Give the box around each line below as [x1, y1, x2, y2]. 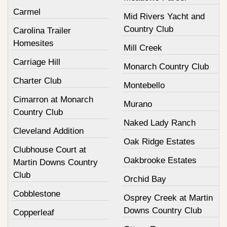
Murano [123, 99, 152, 109]
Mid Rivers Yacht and [123, 11, 205, 21]
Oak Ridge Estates [123, 136, 195, 146]
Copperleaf [13, 207, 54, 217]
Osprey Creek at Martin [123, 193, 213, 203]
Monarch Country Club [123, 61, 209, 71]
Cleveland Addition [13, 126, 84, 136]
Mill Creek [123, 43, 162, 53]
